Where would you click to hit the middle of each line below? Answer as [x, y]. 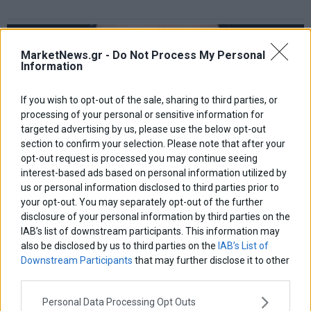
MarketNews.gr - [67, 55]
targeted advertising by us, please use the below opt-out [143, 129]
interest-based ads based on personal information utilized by [154, 173]
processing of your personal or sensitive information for [142, 114]
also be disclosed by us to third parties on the [119, 245]
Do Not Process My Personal [189, 55]
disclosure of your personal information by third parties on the [155, 216]
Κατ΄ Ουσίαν [138, 275]
